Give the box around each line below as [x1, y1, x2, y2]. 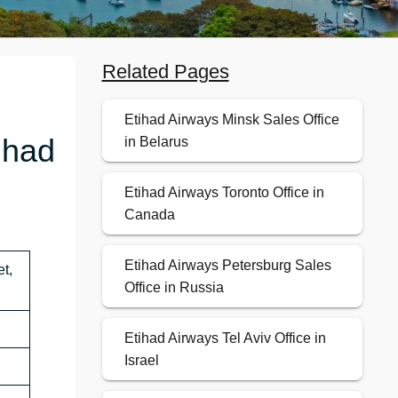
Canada [123, 207, 175, 223]
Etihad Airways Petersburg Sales [123, 258, 331, 274]
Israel [123, 353, 159, 369]
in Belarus [123, 134, 188, 150]
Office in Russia [123, 280, 224, 296]
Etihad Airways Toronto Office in [123, 185, 324, 201]
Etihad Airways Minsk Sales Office [123, 112, 339, 128]
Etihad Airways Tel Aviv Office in [123, 330, 326, 346]
